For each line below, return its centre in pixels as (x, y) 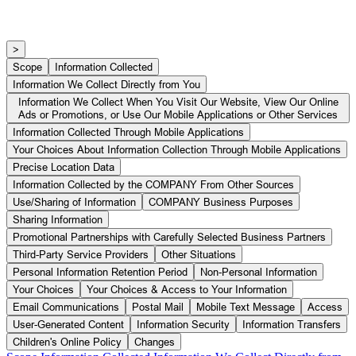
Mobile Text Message (246, 306)
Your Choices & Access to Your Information (187, 289)
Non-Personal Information (259, 271)
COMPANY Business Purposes (221, 201)
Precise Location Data (64, 166)
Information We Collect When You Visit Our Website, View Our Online (178, 101)
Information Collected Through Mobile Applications (128, 132)
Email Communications (66, 306)
